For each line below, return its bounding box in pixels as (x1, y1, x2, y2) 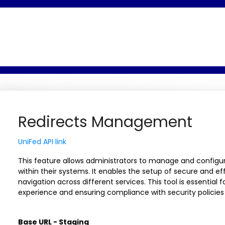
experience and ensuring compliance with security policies (18, 187, 224, 197)
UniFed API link (18, 137, 66, 147)
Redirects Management (18, 111, 192, 133)
